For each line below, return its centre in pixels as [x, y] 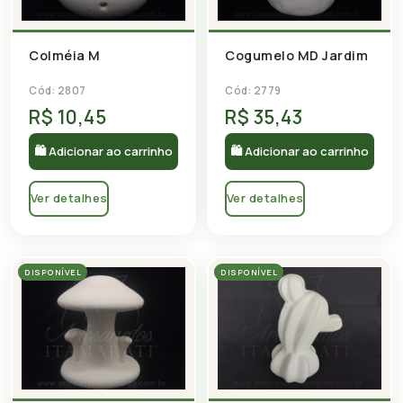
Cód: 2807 [58, 90]
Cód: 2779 [253, 90]
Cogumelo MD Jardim [296, 55]
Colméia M [65, 55]
